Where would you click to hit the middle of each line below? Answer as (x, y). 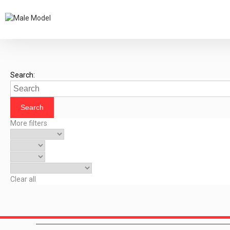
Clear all (23, 179)
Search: (23, 75)
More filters (30, 123)
